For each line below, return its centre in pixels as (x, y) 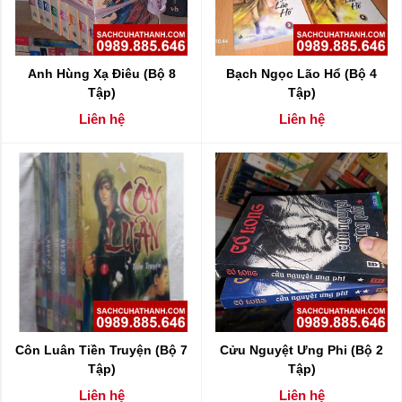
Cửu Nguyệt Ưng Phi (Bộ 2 (301, 350)
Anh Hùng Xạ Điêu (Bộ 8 (101, 74)
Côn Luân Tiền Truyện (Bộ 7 (101, 350)
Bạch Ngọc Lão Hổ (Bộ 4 (301, 74)
